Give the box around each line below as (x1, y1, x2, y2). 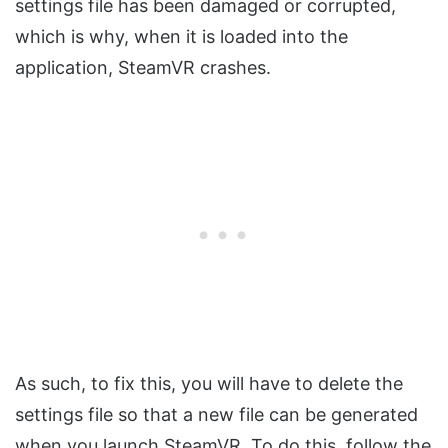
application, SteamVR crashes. (15, 56, 271, 78)
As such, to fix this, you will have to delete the (15, 372, 403, 394)
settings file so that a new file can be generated (15, 403, 418, 425)
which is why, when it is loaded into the (15, 25, 348, 47)
